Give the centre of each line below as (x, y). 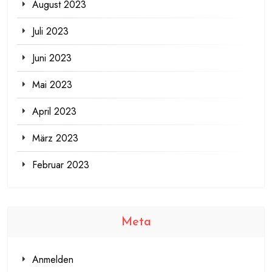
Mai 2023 (52, 85)
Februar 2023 (61, 165)
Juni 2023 (52, 58)
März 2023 (55, 138)
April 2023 (54, 112)
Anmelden (53, 260)
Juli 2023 (50, 32)
